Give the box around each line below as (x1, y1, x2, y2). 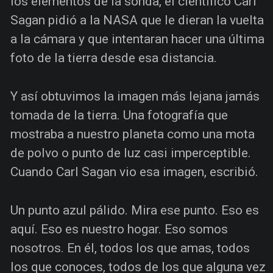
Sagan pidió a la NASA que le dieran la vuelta (10, 12, 264, 27)
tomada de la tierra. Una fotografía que (10, 107, 228, 122)
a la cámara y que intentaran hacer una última (10, 31, 264, 46)
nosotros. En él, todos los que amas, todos (10, 240, 250, 255)
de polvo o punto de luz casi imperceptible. (10, 145, 251, 160)
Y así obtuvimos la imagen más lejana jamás (10, 88, 260, 104)
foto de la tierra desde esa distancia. (10, 50, 217, 65)
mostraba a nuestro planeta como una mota (10, 126, 255, 141)
